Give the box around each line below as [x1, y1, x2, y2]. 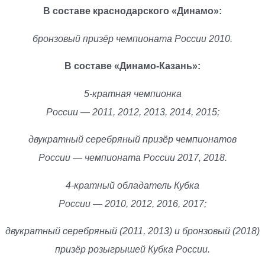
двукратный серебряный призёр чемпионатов [28, 134, 237, 145]
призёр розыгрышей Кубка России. [55, 244, 210, 255]
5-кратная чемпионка [83, 88, 182, 99]
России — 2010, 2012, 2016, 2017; [59, 198, 206, 209]
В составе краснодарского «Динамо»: [43, 6, 222, 17]
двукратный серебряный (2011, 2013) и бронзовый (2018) [5, 226, 260, 237]
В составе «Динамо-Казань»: [64, 61, 201, 72]
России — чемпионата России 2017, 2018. [38, 153, 227, 163]
